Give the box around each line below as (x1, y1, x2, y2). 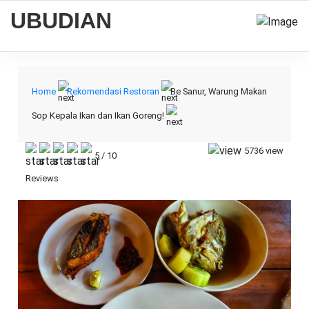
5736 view (244, 146, 283, 156)
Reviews (26, 173, 59, 183)
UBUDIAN (10, 8, 112, 33)
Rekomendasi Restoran (67, 86, 159, 97)
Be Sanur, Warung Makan (170, 86, 267, 97)
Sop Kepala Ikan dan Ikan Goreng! (32, 110, 164, 121)
